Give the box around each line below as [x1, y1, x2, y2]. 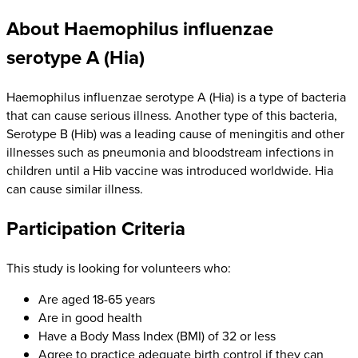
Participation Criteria [6, 213, 185, 243]
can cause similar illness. [6, 179, 143, 198]
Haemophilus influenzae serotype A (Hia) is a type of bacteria [6, 87, 346, 106]
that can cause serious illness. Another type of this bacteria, [6, 105, 337, 125]
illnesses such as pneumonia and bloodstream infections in [6, 142, 334, 161]
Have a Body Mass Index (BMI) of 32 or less [38, 326, 276, 345]
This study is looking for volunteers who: [6, 258, 231, 277]
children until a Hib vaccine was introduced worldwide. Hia [6, 161, 333, 180]
